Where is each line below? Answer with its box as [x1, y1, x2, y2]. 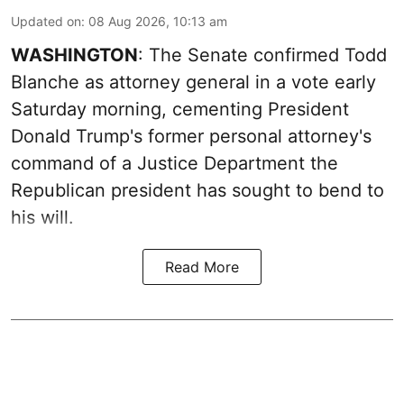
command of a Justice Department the [11, 151, 338, 174]
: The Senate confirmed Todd [138, 43, 387, 66]
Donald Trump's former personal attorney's [11, 124, 372, 147]
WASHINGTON [11, 43, 138, 66]
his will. [11, 206, 74, 228]
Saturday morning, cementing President [11, 97, 349, 120]
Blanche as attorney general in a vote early [11, 70, 376, 93]
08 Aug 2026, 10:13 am [88, 13, 227, 29]
